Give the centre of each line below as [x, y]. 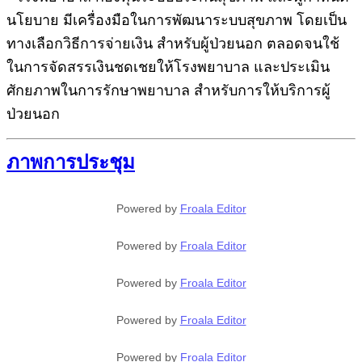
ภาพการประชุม [71, 162]
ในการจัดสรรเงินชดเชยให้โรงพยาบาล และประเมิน [168, 67]
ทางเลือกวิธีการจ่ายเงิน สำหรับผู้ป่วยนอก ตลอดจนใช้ [173, 43]
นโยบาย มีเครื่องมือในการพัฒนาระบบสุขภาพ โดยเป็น [177, 20]
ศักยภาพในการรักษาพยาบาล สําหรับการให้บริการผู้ [168, 90]
